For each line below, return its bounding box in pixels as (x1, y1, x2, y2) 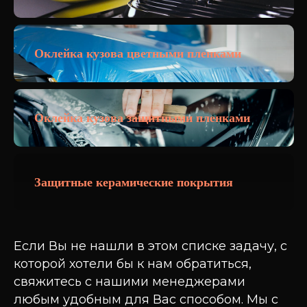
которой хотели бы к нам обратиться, (14, 256, 251, 271)
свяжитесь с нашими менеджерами (14, 274, 245, 289)
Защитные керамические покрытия (34, 175, 233, 189)
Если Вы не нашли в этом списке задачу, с (14, 238, 287, 254)
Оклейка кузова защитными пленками (34, 111, 250, 125)
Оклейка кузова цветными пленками (34, 47, 241, 60)
